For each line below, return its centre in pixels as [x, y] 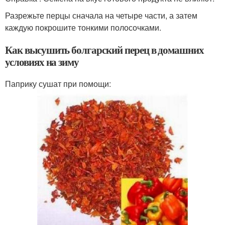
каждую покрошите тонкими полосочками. [83, 27]
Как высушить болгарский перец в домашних [105, 50]
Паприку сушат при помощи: [58, 84]
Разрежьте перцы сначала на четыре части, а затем [101, 15]
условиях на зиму [42, 62]
